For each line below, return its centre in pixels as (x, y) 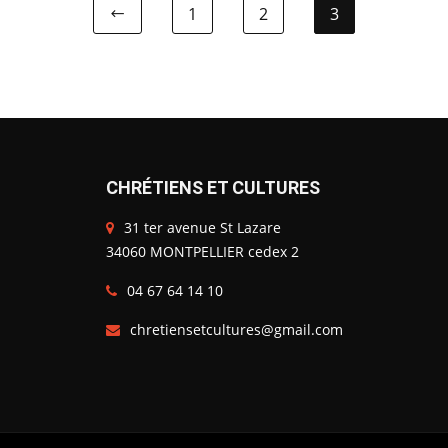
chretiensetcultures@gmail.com (236, 329)
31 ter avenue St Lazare (202, 227)
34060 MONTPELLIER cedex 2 (202, 251)
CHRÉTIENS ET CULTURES (212, 187)
